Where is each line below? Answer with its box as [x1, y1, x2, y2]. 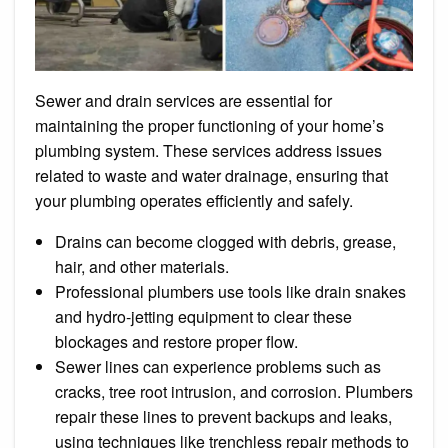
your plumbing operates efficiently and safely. [35, 188, 353, 212]
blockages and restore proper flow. [55, 329, 298, 353]
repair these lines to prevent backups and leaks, [55, 404, 392, 428]
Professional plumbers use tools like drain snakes [55, 279, 406, 303]
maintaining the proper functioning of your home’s [35, 113, 384, 137]
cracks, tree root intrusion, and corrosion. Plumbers [55, 379, 413, 403]
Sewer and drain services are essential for [35, 88, 332, 112]
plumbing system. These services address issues [35, 138, 382, 162]
